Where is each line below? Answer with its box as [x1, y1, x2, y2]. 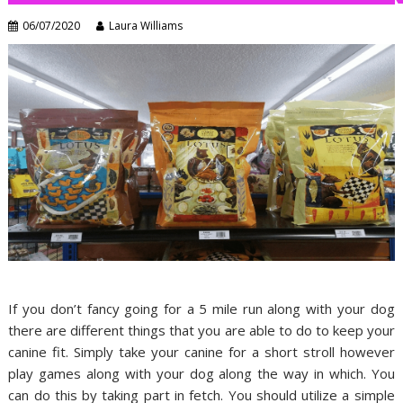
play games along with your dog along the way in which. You [8, 363, 395, 382]
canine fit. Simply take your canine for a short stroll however [8, 342, 395, 361]
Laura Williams [109, 17, 184, 33]
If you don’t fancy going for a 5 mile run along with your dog [8, 299, 395, 318]
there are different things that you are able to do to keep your [8, 320, 395, 339]
